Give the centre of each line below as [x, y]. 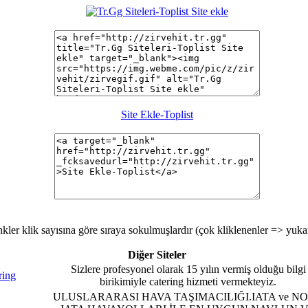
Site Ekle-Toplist [157, 114]
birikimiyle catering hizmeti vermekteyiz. [188, 281]
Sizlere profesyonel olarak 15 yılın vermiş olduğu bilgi [188, 269]
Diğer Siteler [157, 254]
